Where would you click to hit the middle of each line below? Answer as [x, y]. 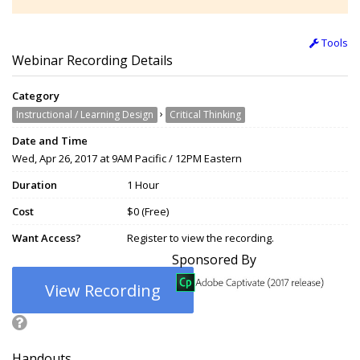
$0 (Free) [148, 212]
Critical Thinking [205, 115]
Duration [35, 185]
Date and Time [50, 141]
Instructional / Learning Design [85, 115]
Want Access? [47, 238]
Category [36, 96]
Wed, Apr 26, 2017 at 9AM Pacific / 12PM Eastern [127, 159]
